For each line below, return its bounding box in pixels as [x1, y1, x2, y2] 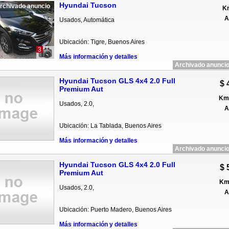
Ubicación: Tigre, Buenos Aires [59, 38, 145, 45]
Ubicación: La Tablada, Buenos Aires [59, 122, 162, 129]
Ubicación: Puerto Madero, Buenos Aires [59, 206, 172, 213]
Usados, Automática [59, 16, 114, 24]
